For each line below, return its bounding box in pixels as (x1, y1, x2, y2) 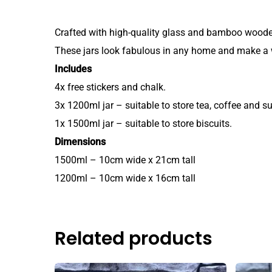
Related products (55, 225, 212, 251)
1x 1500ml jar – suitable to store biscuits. (55, 117, 232, 129)
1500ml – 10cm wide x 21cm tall (55, 154, 195, 166)
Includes (55, 63, 92, 75)
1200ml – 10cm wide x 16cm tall (55, 172, 195, 184)
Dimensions (55, 135, 106, 148)
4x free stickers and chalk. (55, 81, 166, 93)
